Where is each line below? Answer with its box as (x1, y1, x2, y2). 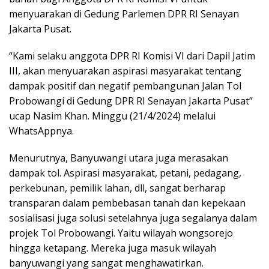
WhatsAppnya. (9, 124, 74, 138)
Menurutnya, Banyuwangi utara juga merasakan (9, 151, 228, 165)
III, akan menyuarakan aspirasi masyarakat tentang (9, 64, 241, 78)
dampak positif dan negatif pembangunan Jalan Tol (9, 79, 241, 93)
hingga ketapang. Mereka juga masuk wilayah (9, 241, 216, 255)
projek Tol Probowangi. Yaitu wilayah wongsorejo (9, 226, 233, 240)
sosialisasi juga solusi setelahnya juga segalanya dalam (9, 211, 257, 225)
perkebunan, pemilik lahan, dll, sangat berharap (9, 181, 226, 195)
